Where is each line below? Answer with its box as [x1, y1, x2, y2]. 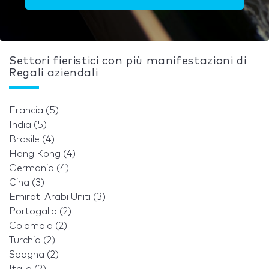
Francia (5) [9, 105, 59, 115]
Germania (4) [9, 163, 69, 173]
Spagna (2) [9, 249, 59, 259]
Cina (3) [9, 177, 44, 187]
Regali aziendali [9, 67, 98, 79]
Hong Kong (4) [9, 148, 76, 159]
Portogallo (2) [9, 206, 71, 216]
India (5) [9, 119, 47, 130]
